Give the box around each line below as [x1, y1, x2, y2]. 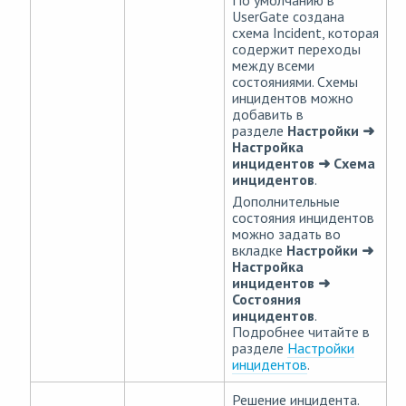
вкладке [232, 241, 286, 260]
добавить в [232, 105, 304, 124]
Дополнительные [232, 192, 340, 211]
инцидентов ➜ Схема [232, 154, 375, 173]
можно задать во [232, 225, 341, 244]
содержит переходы [232, 40, 361, 59]
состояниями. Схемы [232, 72, 358, 92]
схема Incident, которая [232, 24, 379, 43]
